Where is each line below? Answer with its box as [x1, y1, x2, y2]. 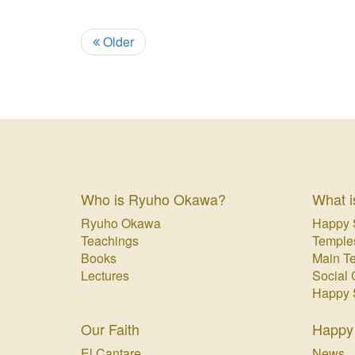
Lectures [81, 266, 129, 285]
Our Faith [81, 319, 139, 340]
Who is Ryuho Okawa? [81, 189, 226, 210]
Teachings [81, 231, 139, 250]
